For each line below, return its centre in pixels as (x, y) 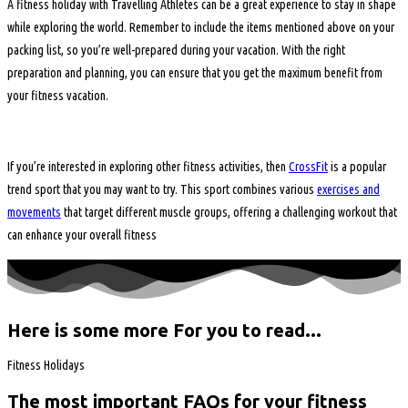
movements (34, 212)
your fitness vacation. (58, 95)
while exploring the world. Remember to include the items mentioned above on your (201, 27)
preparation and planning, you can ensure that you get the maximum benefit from (195, 72)
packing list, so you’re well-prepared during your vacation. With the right (176, 50)
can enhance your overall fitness (82, 235)
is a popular (357, 166)
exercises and (348, 189)
